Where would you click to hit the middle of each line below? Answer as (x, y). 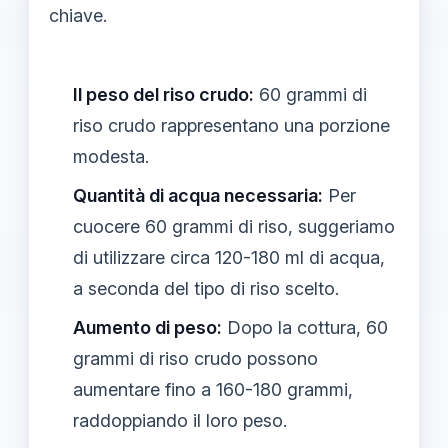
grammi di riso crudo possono (195, 358)
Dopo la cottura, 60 (305, 327)
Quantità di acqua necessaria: (198, 195)
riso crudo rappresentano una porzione (231, 125)
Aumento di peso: (147, 327)
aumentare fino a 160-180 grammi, (213, 389)
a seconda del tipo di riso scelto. (206, 288)
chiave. (78, 15)
